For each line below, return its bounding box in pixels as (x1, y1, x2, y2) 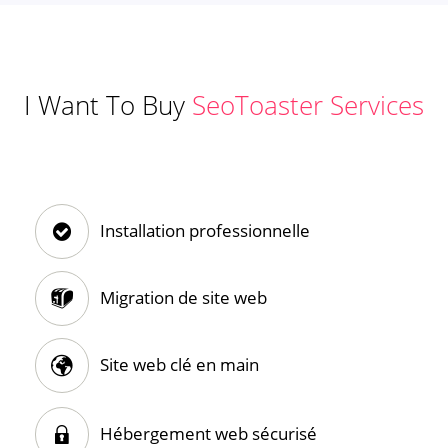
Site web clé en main (99, 353, 259, 377)
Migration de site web (99, 286, 267, 310)
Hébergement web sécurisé (99, 421, 317, 445)
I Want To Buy (23, 87, 192, 123)
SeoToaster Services (191, 87, 424, 123)
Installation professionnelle (99, 219, 310, 243)
